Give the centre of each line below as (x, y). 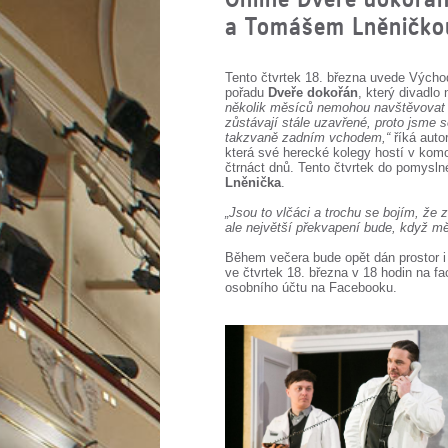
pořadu (246, 92)
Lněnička (253, 182)
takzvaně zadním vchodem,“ (309, 137)
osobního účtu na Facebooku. (311, 287)
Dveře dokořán (313, 92)
